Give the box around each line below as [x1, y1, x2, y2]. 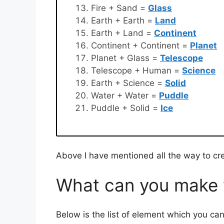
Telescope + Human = [91, 65, 182, 75]
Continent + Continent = [91, 40, 190, 50]
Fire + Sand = [91, 2, 148, 13]
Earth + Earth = [91, 15, 155, 25]
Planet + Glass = [91, 52, 160, 63]
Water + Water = [91, 90, 159, 100]
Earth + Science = [91, 77, 165, 88]
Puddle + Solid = [91, 102, 160, 113]
